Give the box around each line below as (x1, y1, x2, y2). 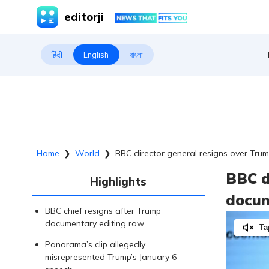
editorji (64, 10, 104, 24)
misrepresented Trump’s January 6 (44, 251, 177, 262)
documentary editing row (44, 217, 144, 229)
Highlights (90, 175, 147, 189)
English (83, 50, 109, 59)
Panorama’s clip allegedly (44, 238, 145, 250)
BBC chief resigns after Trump (44, 205, 161, 216)
